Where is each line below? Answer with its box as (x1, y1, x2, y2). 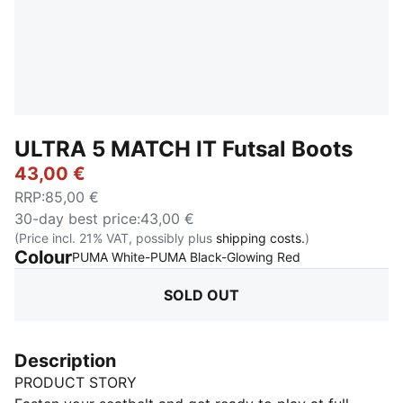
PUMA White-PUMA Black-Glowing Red (72, 249, 300, 264)
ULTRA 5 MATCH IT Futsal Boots (14, 136, 353, 162)
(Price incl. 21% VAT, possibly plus (14, 230, 216, 246)
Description (14, 350, 116, 372)
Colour (14, 246, 72, 268)
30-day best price (14, 210, 137, 228)
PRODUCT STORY (14, 373, 137, 391)
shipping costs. (216, 230, 305, 246)
